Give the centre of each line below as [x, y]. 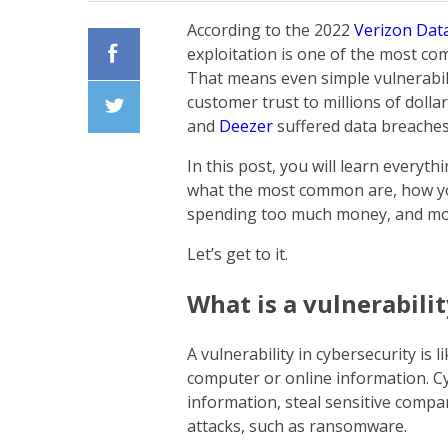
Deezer [246, 126]
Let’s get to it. [239, 254]
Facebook [124, 92]
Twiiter [114, 145]
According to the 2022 [270, 30]
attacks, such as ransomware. [299, 426]
